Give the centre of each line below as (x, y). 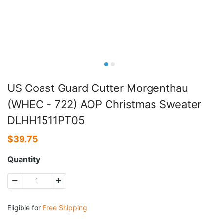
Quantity (24, 159)
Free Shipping (65, 207)
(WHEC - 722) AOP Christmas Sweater (104, 104)
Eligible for (25, 207)
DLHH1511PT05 (46, 120)
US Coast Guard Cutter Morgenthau (98, 88)
